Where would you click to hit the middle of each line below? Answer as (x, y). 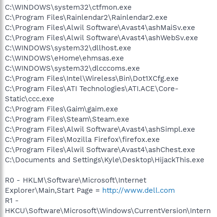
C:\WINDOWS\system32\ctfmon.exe (68, 7)
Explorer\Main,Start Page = (54, 190)
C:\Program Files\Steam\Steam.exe (67, 119)
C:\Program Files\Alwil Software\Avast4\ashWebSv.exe (101, 38)
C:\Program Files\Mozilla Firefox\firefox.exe (82, 139)
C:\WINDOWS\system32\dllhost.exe (68, 48)
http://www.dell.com (139, 190)
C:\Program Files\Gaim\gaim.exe (62, 109)
